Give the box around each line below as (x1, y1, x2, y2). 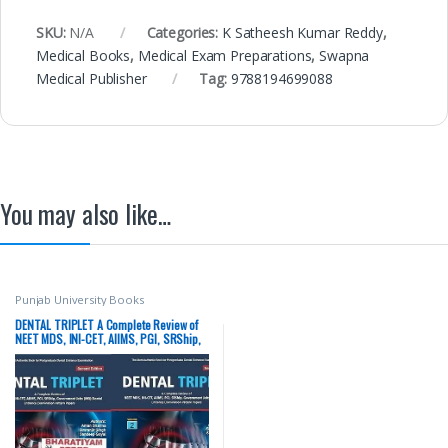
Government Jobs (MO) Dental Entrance (14, 344, 197, 362)
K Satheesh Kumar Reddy (221, 22, 383, 42)
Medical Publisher (36, 68, 147, 88)
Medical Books (36, 45, 131, 65)
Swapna (319, 45, 370, 65)
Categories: (146, 22, 222, 42)
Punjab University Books (14, 291, 144, 307)
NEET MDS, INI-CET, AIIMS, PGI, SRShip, (14, 330, 201, 348)
